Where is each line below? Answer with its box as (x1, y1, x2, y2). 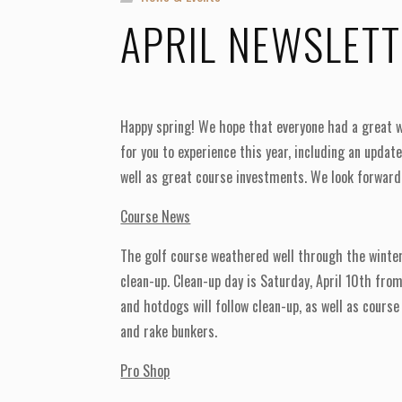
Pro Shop (120, 360, 170, 382)
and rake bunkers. (120, 320, 218, 343)
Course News (120, 205, 191, 228)
